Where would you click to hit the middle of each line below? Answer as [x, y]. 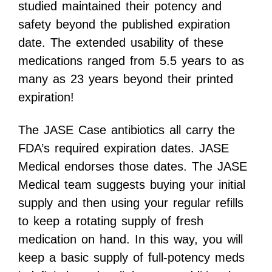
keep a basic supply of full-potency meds [131, 258]
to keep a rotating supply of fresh [111, 221]
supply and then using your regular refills [131, 203]
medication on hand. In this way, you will [131, 240]
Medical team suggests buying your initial [132, 185]
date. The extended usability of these [121, 43]
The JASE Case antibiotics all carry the [127, 130]
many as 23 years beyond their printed [126, 79]
